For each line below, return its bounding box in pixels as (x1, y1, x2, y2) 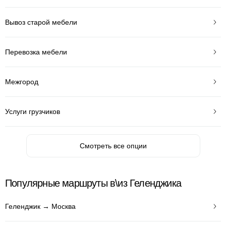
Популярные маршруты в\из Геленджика (5, 178, 181, 189)
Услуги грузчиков (5, 107, 60, 116)
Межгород (5, 77, 38, 86)
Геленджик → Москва (5, 202, 76, 210)
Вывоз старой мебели (5, 18, 77, 26)
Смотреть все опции (79, 142, 147, 150)
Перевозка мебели (5, 47, 67, 56)
